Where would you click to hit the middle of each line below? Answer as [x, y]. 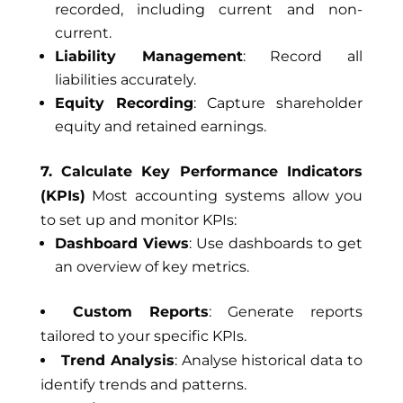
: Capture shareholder [278, 103]
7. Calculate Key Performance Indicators [201, 171]
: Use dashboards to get [276, 243]
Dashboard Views [121, 243]
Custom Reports [141, 312]
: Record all [303, 56]
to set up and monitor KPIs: [138, 220]
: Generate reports [286, 312]
